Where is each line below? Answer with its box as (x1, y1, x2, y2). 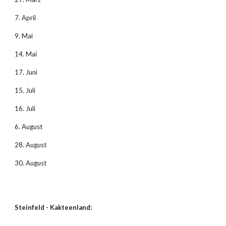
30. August (15, 159, 47, 167)
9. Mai (15, 32, 33, 40)
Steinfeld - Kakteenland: (15, 203, 92, 211)
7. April (15, 14, 36, 22)
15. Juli (15, 86, 36, 94)
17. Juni (15, 68, 38, 76)
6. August (15, 123, 43, 131)
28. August (15, 141, 47, 149)
